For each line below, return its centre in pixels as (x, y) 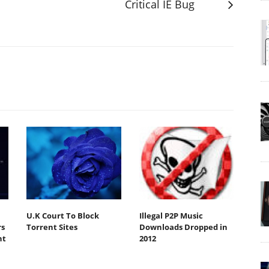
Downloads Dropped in (183, 227)
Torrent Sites (52, 227)
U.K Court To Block (63, 216)
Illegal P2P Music (171, 216)
